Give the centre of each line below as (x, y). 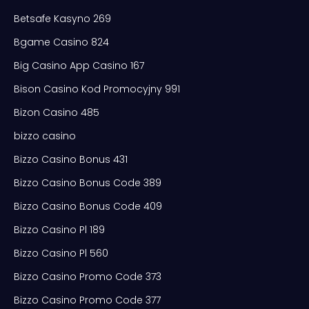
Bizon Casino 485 (57, 112)
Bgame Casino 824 (61, 42)
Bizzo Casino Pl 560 (61, 253)
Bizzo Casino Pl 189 (59, 229)
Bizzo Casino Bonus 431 (71, 159)
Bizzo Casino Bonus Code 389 (88, 182)
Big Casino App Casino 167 (79, 65)
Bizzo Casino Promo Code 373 (88, 276)
